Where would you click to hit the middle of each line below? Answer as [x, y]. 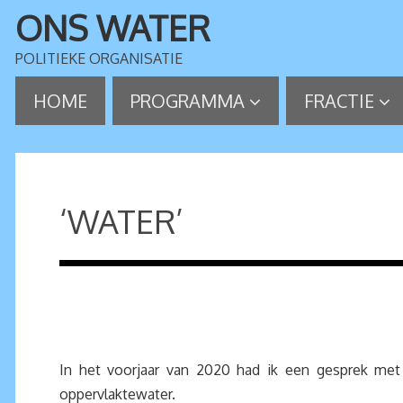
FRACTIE [339, 101]
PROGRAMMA [188, 101]
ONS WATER [113, 28]
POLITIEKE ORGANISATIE [99, 58]
